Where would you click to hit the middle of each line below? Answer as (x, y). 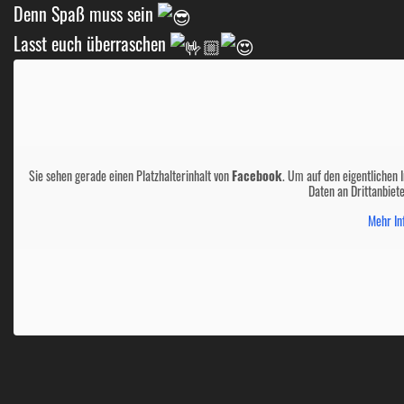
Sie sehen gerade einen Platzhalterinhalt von (131, 175)
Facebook (257, 175)
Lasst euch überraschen (92, 44)
